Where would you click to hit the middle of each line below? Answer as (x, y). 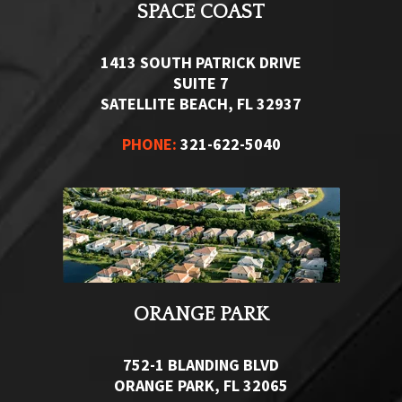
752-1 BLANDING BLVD (201, 364)
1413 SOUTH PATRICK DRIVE (201, 62)
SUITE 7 (201, 83)
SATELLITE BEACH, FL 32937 (201, 103)
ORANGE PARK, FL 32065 (201, 385)
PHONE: (149, 144)
